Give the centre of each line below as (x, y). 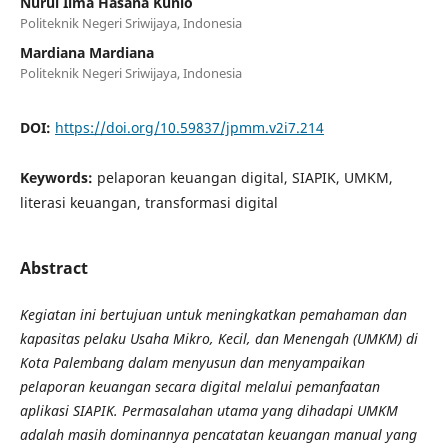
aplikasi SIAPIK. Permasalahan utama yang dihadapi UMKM (208, 410)
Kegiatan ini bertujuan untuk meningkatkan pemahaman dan (213, 314)
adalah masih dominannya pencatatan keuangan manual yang (218, 434)
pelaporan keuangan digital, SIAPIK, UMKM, (244, 177)
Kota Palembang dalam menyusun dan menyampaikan (192, 362)
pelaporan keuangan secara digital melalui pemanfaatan (199, 386)
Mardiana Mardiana (86, 52)
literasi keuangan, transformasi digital (148, 202)
